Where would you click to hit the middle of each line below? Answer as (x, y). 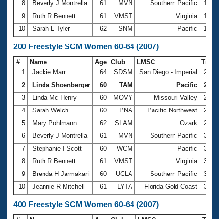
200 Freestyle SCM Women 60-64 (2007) (86, 46)
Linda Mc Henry (55, 97)
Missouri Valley (175, 97)
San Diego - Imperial (168, 72)
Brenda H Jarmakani (61, 174)
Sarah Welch (50, 110)
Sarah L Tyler (51, 28)
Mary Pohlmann (55, 123)
